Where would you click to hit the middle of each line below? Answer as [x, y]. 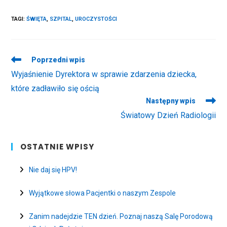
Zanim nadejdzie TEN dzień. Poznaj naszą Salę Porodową [121, 217]
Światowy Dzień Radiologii [168, 115]
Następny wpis [171, 101]
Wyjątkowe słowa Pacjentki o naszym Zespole [103, 193]
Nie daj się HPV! [53, 169]
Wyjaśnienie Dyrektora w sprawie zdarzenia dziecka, [104, 74]
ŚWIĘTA [37, 19]
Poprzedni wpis [59, 60]
